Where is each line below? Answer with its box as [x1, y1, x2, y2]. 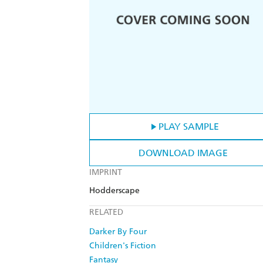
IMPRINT [89, 167, 122, 178]
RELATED [89, 207, 123, 218]
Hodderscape [89, 186, 140, 196]
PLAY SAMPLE [158, 121, 219, 133]
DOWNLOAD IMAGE [139, 147, 228, 159]
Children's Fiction [89, 241, 156, 251]
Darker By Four [89, 227, 147, 237]
